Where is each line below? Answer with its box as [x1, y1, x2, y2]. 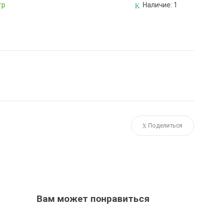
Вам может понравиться [37, 193, 150, 205]
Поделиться [148, 122, 183, 130]
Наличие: [142, 1, 174, 9]
